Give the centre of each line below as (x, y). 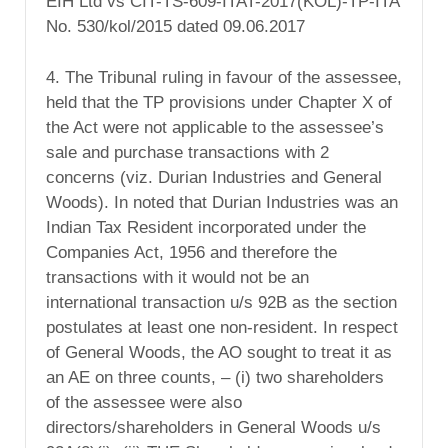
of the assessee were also (144, 403)
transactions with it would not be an (177, 278)
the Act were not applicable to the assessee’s (215, 128)
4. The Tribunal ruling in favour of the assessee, (224, 78)
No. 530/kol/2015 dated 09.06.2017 (175, 26)
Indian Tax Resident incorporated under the (206, 228)
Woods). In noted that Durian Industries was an (222, 203)
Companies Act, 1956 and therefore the (191, 253)
